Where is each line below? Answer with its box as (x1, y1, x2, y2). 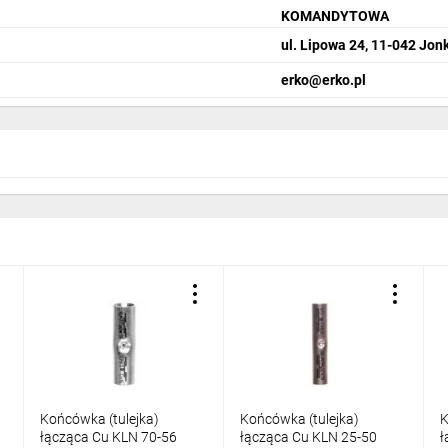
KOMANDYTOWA (281, 8, 390, 24)
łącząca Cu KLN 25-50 (240, 429, 377, 445)
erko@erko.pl (281, 71, 367, 88)
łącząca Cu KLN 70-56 (40, 429, 177, 445)
